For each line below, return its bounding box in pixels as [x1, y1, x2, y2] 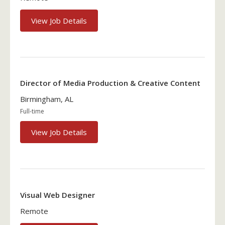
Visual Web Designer [20, 189, 95, 200]
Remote [20, 205, 48, 216]
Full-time [20, 107, 44, 116]
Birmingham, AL [20, 94, 73, 104]
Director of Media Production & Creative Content [20, 78, 200, 88]
